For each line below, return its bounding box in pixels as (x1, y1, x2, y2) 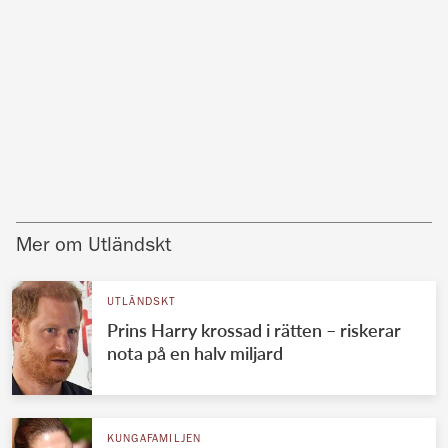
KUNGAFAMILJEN (106, 433, 202, 445)
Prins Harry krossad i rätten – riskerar (106, 318, 401, 341)
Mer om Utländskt (16, 236, 171, 257)
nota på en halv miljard (106, 341, 283, 364)
